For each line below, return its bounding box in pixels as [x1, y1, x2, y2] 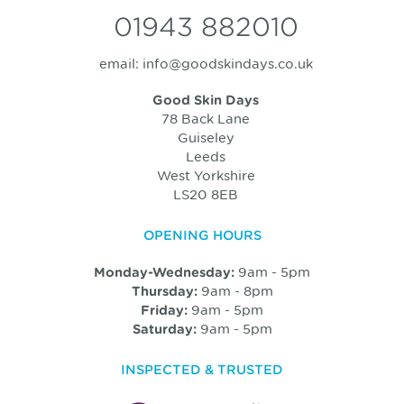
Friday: [141, 301, 188, 317]
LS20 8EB [173, 185, 239, 203]
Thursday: [131, 282, 197, 298]
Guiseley [177, 128, 234, 146]
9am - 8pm [197, 281, 273, 299]
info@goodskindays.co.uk [142, 54, 313, 72]
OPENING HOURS [142, 226, 262, 243]
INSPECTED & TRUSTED [121, 361, 283, 378]
